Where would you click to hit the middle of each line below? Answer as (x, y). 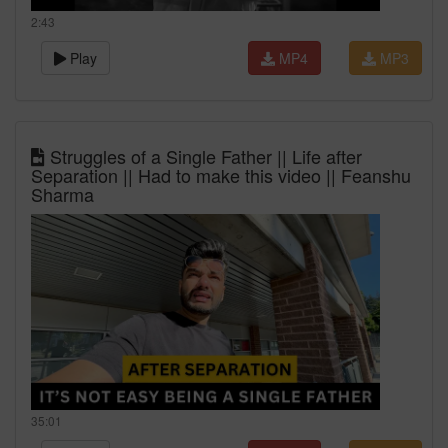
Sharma (62, 194)
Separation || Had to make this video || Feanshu (221, 175)
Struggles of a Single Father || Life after (203, 156)
